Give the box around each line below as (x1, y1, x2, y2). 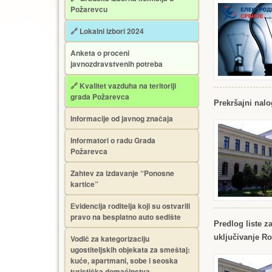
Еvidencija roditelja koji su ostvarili (70, 200, 190, 211)
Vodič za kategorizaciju (70, 233, 149, 244)
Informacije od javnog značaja (70, 113, 173, 124)
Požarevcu (70, 4, 107, 15)
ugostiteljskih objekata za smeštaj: (70, 244, 190, 255)
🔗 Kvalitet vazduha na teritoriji (70, 80, 176, 91)
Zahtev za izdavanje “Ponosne (70, 168, 174, 178)
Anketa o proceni (70, 47, 129, 58)
